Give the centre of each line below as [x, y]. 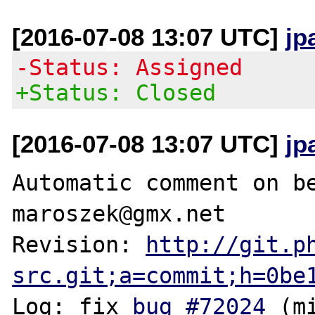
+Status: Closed [116, 92]
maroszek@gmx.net [119, 213]
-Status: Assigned [129, 67]
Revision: [79, 244]
